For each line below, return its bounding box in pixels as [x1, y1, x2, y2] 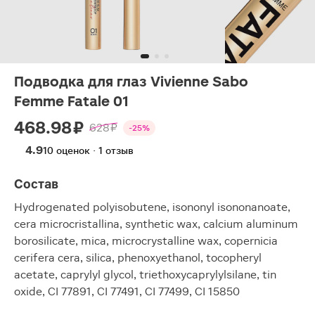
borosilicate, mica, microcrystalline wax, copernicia [14, 234, 278, 247]
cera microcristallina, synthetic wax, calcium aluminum [14, 217, 298, 231]
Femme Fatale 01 [14, 93, 129, 110]
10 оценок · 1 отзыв [43, 145, 134, 156]
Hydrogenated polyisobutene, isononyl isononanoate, [14, 200, 290, 214]
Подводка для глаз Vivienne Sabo [14, 73, 248, 90]
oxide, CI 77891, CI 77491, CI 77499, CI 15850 [14, 285, 240, 298]
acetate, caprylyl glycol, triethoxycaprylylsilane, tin [14, 268, 276, 281]
